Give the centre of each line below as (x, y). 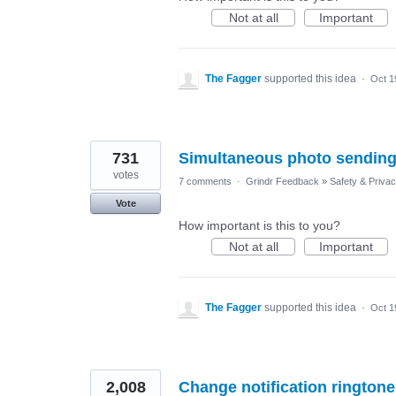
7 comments (205, 182)
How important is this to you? (259, 226)
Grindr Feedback (282, 182)
